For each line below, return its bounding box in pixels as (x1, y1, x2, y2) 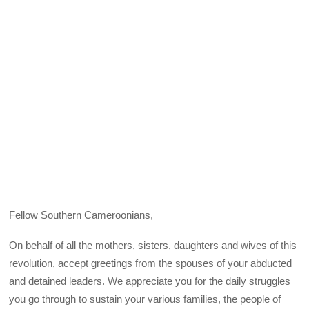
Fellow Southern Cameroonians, (9, 208, 154, 221)
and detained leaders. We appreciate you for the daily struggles (9, 275, 291, 287)
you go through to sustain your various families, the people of (9, 292, 281, 305)
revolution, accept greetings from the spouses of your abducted (9, 257, 292, 269)
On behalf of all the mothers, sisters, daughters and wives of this (9, 239, 297, 251)
